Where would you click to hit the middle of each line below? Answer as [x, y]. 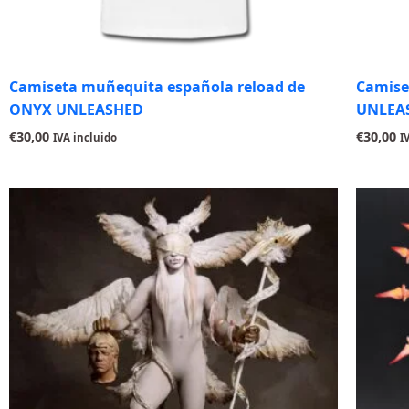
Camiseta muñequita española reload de [157, 87]
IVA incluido [85, 138]
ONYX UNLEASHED [76, 110]
